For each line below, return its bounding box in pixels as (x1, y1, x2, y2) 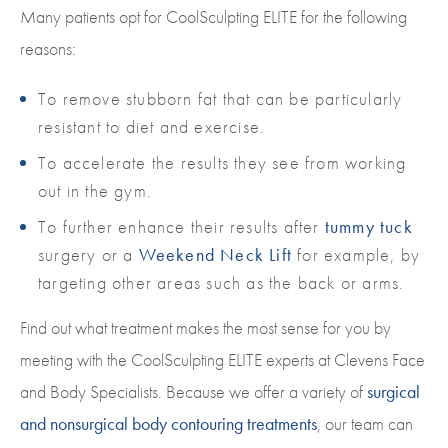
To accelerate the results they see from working (38, 151, 407, 175)
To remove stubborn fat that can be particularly (38, 87, 403, 111)
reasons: (20, 37, 80, 61)
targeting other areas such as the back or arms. (38, 271, 405, 295)
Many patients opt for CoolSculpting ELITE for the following (20, 5, 407, 29)
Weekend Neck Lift (138, 243, 293, 267)
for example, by (292, 243, 421, 267)
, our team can (317, 412, 413, 436)
